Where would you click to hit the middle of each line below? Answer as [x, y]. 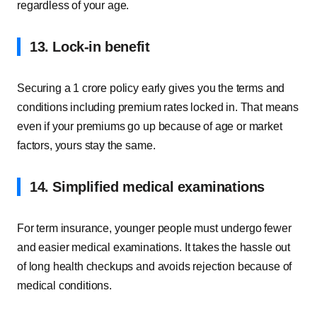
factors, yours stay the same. [86, 145]
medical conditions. [64, 286]
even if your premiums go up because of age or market [150, 126]
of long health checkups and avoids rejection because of [155, 266]
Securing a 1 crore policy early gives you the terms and [151, 88]
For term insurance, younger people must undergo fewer [154, 228]
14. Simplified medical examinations [147, 187]
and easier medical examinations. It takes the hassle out [154, 247]
